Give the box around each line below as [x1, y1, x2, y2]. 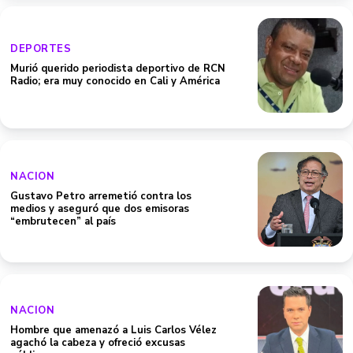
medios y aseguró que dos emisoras [10, 202, 189, 216]
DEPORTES [10, 42, 71, 56]
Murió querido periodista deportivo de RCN [10, 61, 225, 76]
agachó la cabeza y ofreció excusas [10, 336, 185, 350]
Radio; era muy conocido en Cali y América [10, 74, 220, 88]
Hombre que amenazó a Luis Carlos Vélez [10, 323, 217, 337]
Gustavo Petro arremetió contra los [10, 189, 191, 203]
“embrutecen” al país [10, 214, 116, 229]
